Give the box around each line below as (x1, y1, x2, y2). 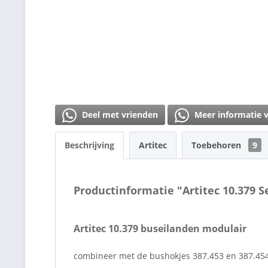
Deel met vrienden (80, 108, 158, 120)
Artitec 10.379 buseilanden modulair (74, 221, 246, 235)
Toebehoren (191, 139, 243, 151)
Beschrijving (65, 139, 114, 151)
